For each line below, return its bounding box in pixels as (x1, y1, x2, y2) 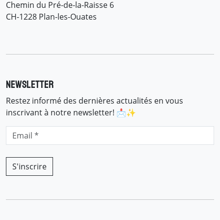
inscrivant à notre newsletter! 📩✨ (6, 107, 136, 118)
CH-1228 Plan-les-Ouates (6, 11, 97, 22)
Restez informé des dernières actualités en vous (6, 95, 183, 106)
